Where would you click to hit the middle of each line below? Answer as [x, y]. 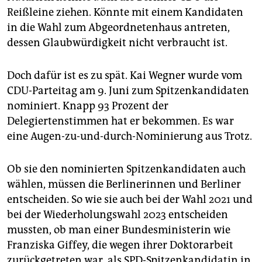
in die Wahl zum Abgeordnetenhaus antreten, [118, 28]
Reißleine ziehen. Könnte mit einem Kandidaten [125, 13]
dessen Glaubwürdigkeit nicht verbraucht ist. [117, 43]
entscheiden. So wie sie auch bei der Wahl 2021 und [130, 200]
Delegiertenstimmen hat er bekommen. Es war [120, 121]
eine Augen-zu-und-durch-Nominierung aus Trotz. [130, 137]
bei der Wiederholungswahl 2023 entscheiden [118, 215]
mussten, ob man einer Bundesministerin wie [119, 230]
